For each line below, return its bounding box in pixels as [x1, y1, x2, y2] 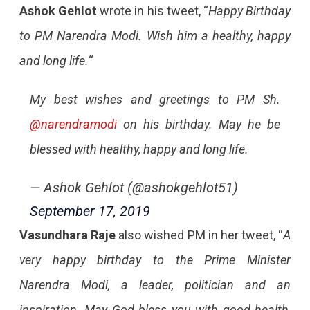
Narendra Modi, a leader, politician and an [19, 277, 291, 292]
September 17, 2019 [29, 202, 150, 219]
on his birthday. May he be [116, 116, 281, 131]
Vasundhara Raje [19, 227, 116, 242]
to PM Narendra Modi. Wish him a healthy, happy [19, 28, 291, 43]
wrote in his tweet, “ [97, 3, 208, 18]
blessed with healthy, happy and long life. [29, 141, 248, 156]
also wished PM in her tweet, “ [116, 227, 284, 242]
